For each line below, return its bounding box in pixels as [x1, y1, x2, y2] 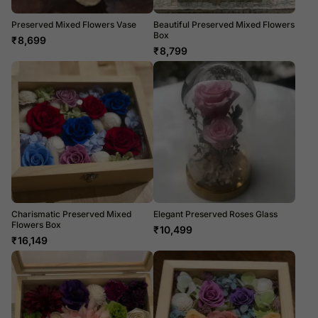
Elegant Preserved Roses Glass [153, 208, 278, 219]
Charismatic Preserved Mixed [11, 208, 131, 219]
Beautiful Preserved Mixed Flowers [153, 18, 295, 30]
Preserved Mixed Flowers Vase [11, 18, 136, 30]
